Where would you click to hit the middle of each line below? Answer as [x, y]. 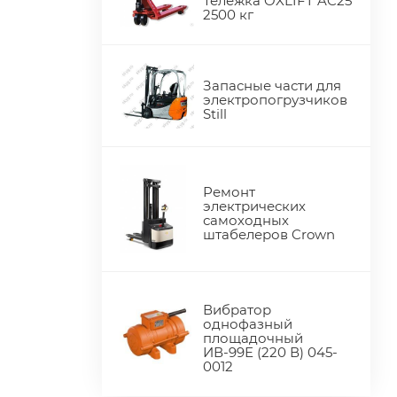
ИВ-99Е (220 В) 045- [271, 353]
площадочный [253, 339]
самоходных [246, 221]
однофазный [248, 324]
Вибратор [237, 310]
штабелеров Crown [269, 235]
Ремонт [230, 192]
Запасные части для [272, 85]
